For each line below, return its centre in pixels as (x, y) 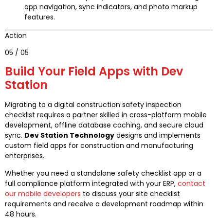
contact (191, 183)
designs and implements (157, 136)
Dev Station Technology (69, 136)
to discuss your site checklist (130, 193)
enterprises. (25, 156)
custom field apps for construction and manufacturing (99, 146)
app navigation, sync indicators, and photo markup (111, 7)
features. (40, 17)
